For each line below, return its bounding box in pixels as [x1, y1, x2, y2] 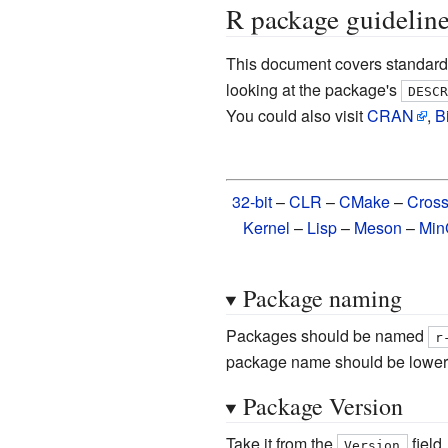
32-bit [232, 189, 273, 213]
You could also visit [225, 103, 367, 127]
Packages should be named [225, 323, 428, 347]
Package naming [242, 281, 402, 314]
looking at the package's [225, 77, 401, 101]
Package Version [242, 389, 403, 422]
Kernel [243, 215, 291, 239]
